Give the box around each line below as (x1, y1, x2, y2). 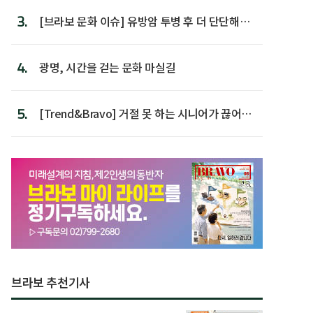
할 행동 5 (39, 122, 81, 138)
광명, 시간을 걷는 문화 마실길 (39, 59, 176, 75)
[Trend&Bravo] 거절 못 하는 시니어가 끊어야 (39, 105, 252, 122)
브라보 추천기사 (11, 273, 90, 291)
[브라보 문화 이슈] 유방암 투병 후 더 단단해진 (39, 13, 250, 29)
